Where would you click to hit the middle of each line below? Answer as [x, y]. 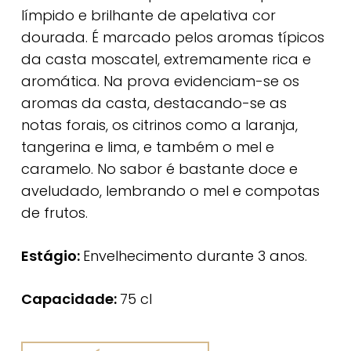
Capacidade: [70, 299]
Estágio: [52, 256]
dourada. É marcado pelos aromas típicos [172, 38]
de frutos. [54, 213]
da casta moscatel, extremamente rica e [166, 60]
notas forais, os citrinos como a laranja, [159, 125]
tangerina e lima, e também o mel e [147, 147]
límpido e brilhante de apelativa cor [148, 16]
